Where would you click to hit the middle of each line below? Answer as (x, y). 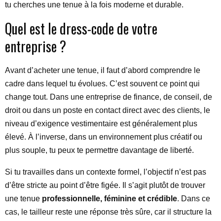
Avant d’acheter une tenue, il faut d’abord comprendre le (103, 70)
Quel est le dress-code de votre (81, 28)
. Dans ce (194, 199)
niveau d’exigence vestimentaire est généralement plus (101, 124)
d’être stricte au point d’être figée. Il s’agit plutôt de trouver (105, 185)
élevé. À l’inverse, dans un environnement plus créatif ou (104, 137)
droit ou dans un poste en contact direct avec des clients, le (108, 110)
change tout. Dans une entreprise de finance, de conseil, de (109, 97)
